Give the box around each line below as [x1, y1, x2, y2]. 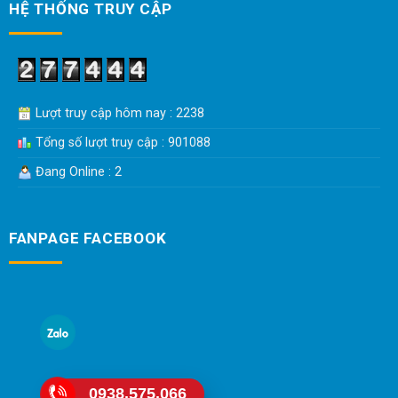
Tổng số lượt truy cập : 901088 [31, 135, 211, 151]
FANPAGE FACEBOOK [8, 228, 167, 247]
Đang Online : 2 [31, 164, 122, 180]
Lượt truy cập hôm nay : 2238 [31, 106, 204, 122]
